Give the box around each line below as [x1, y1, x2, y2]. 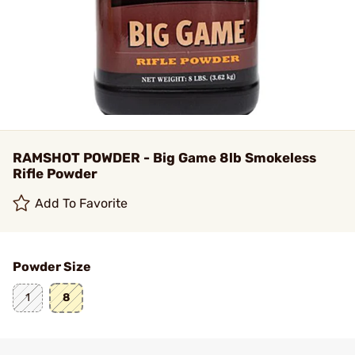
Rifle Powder [13, 166, 97, 181]
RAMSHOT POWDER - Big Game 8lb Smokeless [13, 150, 316, 166]
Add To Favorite [35, 196, 128, 211]
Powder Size [13, 259, 91, 274]
